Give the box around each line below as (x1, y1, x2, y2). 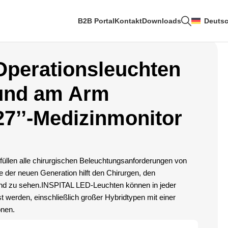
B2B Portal (78, 16, 115, 25)
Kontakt (115, 16, 142, 25)
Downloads (142, 16, 181, 25)
